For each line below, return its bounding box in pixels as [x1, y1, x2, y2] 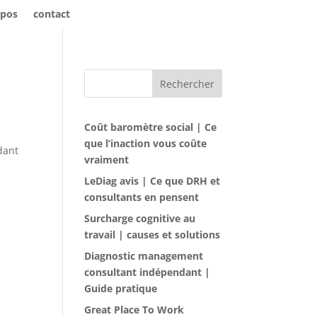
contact [33, 7, 70, 21]
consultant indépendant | [84, 265, 211, 279]
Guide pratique [84, 282, 158, 295]
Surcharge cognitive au [84, 212, 196, 225]
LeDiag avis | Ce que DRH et [84, 174, 221, 188]
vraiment [84, 153, 129, 166]
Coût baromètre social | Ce [84, 120, 217, 134]
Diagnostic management [84, 249, 204, 263]
